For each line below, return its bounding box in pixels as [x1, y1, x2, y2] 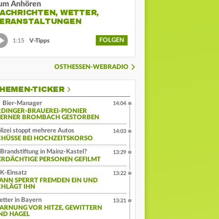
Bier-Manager [1, 100, 42, 107]
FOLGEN [99, 37, 124, 44]
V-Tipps [29, 37, 49, 44]
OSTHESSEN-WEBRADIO [54, 64, 129, 71]
